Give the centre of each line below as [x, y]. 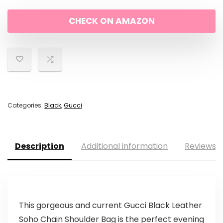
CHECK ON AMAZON [111, 21]
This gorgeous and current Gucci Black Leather [110, 206]
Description [40, 146]
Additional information [124, 146]
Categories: [26, 106]
